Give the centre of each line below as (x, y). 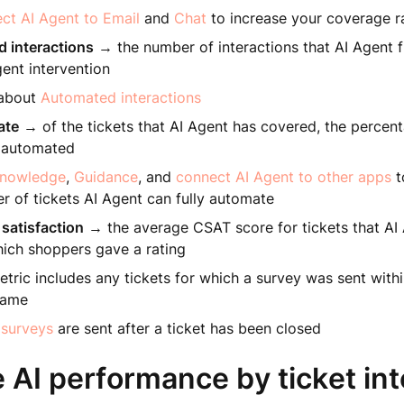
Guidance (106, 177)
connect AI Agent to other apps (283, 177)
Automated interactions (120, 97)
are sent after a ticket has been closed (187, 328)
